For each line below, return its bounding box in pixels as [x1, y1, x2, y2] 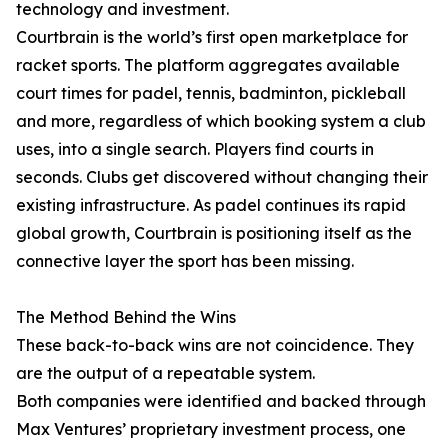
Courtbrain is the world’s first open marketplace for [16, 27, 408, 48]
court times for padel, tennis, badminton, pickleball [16, 83, 406, 104]
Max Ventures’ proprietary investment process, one [16, 419, 406, 440]
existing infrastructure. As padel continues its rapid [16, 195, 406, 216]
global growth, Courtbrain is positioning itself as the [16, 223, 412, 244]
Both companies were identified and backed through [16, 391, 426, 412]
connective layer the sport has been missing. [16, 251, 354, 272]
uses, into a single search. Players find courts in [16, 139, 374, 160]
